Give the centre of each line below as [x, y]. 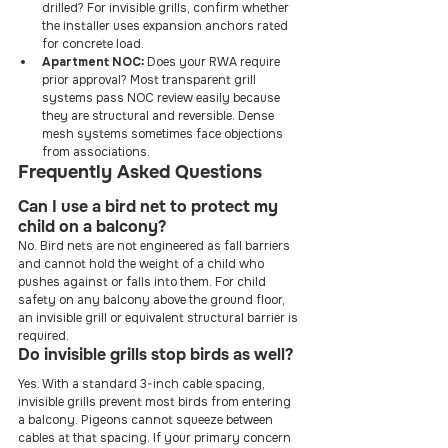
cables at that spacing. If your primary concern [156, 438]
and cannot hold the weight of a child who [142, 264]
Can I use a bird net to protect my [150, 206]
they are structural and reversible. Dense [159, 116]
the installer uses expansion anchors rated [166, 26]
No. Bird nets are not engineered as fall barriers [155, 246]
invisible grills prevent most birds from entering [156, 402]
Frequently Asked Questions [140, 172]
